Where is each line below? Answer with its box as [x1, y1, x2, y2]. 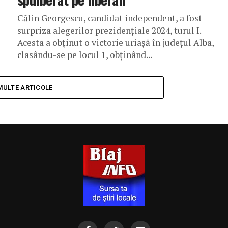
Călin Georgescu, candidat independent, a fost [17, 12, 202, 24]
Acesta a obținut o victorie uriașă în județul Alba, [17, 37, 214, 48]
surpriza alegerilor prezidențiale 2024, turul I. [17, 24, 201, 36]
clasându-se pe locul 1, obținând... [17, 49, 152, 61]
